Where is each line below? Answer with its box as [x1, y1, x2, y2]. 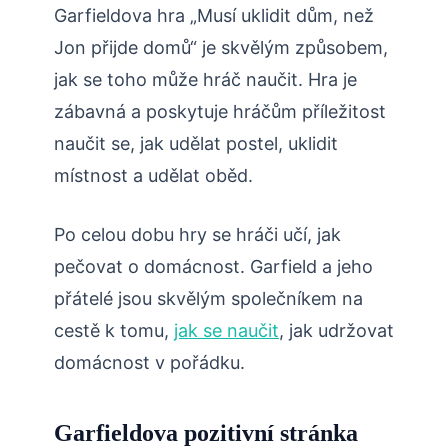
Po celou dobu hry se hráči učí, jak [54, 224, 341, 246]
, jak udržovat [279, 320, 394, 342]
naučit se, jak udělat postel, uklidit [54, 133, 338, 155]
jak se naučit [174, 320, 279, 342]
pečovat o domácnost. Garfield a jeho [54, 256, 373, 278]
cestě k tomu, [54, 320, 174, 342]
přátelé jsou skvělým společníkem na [54, 288, 363, 310]
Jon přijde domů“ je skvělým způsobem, [54, 37, 388, 59]
